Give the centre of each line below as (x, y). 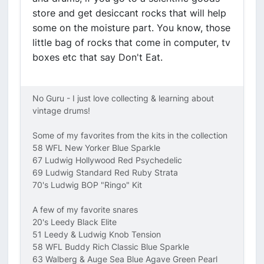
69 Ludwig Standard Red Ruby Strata (105, 172)
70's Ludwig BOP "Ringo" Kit (87, 185)
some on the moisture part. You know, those (131, 28)
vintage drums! (61, 110)
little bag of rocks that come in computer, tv (131, 42)
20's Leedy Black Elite (75, 222)
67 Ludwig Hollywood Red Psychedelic (107, 160)
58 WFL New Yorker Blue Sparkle (96, 148)
